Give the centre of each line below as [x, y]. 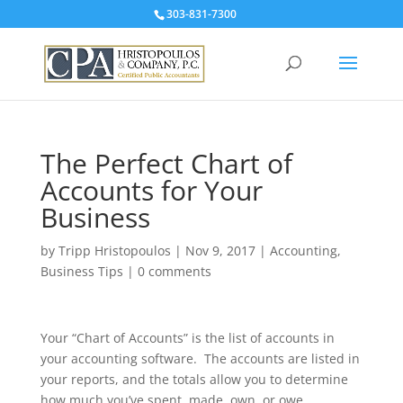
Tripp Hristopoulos [114, 251]
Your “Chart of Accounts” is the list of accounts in [187, 338]
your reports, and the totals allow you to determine [194, 379]
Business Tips [81, 271]
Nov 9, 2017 [220, 251]
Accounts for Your [151, 190]
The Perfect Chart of [166, 163]
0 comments [174, 271]
